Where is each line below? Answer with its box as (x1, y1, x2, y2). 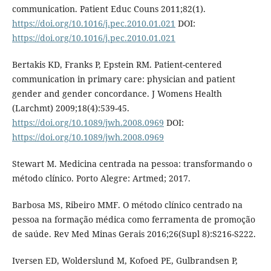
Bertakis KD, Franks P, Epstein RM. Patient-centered (11, 59, 222, 71)
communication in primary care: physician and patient (11, 73, 235, 85)
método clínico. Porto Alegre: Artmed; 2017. (11, 172, 191, 184)
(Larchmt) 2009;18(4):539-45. (11, 102, 129, 114)
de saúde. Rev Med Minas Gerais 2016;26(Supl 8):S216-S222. (11, 228, 256, 240)
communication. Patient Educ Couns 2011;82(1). (11, 3, 206, 15)
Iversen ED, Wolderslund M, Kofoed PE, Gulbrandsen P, (11, 255, 238, 267)
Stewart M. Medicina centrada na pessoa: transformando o (11, 158, 252, 170)
